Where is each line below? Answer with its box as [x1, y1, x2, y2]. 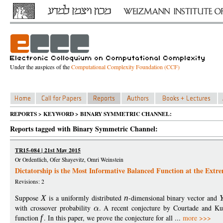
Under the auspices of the [10, 63, 71, 71]
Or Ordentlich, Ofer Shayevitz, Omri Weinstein [15, 156, 123, 163]
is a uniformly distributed [46, 193, 124, 203]
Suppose [15, 193, 41, 203]
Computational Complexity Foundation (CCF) [71, 63, 180, 71]
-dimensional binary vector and [128, 193, 220, 203]
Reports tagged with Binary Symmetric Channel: [10, 123, 158, 134]
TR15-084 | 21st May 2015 [15, 146, 81, 154]
